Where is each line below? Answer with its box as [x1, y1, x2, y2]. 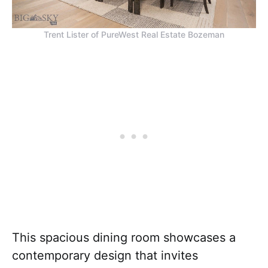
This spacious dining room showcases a [12, 230, 236, 245]
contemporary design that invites [12, 248, 198, 263]
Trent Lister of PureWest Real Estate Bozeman [44, 29, 224, 39]
